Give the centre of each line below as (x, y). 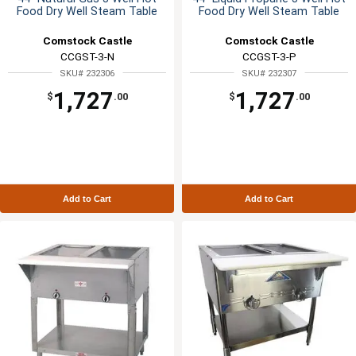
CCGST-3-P (269, 56)
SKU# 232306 (87, 73)
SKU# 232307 (269, 73)
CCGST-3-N (87, 56)
